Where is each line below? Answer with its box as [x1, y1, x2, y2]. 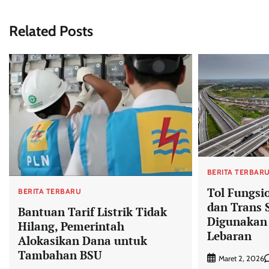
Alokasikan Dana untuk [18, 232, 147, 248]
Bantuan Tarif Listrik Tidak [18, 204, 167, 219]
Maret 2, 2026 [218, 253, 264, 263]
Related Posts [9, 22, 93, 40]
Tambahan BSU [18, 247, 102, 262]
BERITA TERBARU [18, 186, 81, 196]
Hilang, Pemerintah [18, 218, 124, 234]
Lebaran [207, 228, 252, 244]
